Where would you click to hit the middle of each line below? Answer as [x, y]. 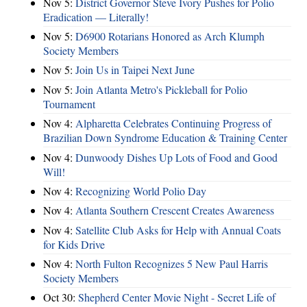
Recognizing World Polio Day [141, 191]
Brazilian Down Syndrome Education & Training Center [165, 138]
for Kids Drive [74, 244]
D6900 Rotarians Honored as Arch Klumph [170, 36]
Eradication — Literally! [96, 16]
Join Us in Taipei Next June [135, 70]
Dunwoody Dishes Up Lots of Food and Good [176, 157]
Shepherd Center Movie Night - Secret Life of [177, 297]
